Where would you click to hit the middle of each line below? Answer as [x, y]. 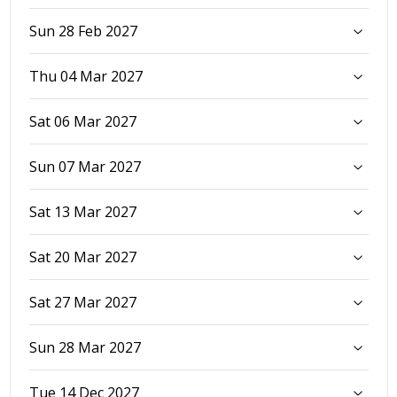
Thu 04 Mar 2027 [86, 76]
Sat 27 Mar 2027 [82, 302]
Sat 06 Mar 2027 [82, 121]
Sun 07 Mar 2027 [85, 166]
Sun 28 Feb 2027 [83, 31]
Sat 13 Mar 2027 [82, 211]
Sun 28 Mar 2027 [85, 347]
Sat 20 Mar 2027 [82, 257]
